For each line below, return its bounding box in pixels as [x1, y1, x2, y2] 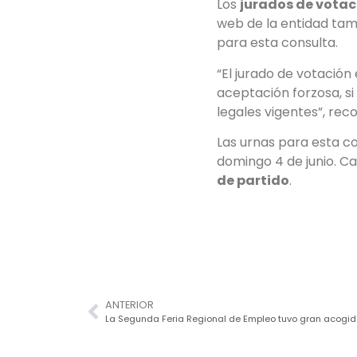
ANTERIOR [105, 298, 154, 312]
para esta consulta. [217, 33, 338, 53]
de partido [217, 171, 289, 190]
